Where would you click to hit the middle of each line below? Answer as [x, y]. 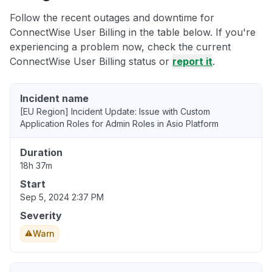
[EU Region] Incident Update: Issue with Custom [115, 112]
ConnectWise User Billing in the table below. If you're [133, 32]
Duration [41, 153]
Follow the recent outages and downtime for [112, 18]
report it [192, 62]
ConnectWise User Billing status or [91, 62]
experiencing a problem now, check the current [120, 47]
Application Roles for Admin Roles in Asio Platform [119, 124]
